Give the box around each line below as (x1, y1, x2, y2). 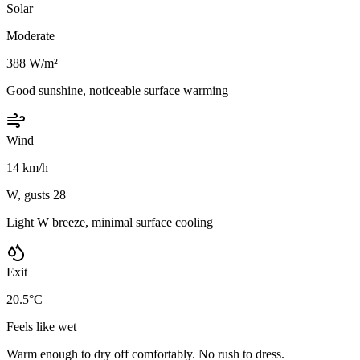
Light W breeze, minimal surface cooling (6, 215, 213, 229)
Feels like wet (6, 319, 76, 333)
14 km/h (6, 160, 48, 174)
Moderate (6, 28, 55, 43)
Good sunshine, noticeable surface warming (6, 83, 228, 97)
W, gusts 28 (6, 187, 66, 202)
